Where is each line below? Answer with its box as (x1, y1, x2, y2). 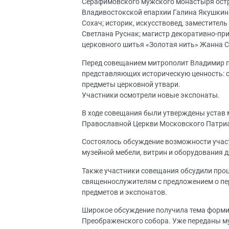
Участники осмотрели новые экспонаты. (82, 90, 220, 100)
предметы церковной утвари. (82, 80, 180, 89)
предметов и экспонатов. (82, 188, 167, 197)
